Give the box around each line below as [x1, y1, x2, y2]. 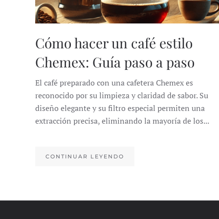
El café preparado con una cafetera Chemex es [35, 77, 193, 88]
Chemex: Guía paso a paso [35, 52, 195, 71]
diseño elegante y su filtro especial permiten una [35, 102, 205, 113]
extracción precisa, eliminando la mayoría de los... [35, 115, 209, 126]
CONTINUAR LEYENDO [45, 153, 124, 160]
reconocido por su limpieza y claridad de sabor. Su [35, 89, 208, 101]
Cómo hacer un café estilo [35, 33, 193, 52]
